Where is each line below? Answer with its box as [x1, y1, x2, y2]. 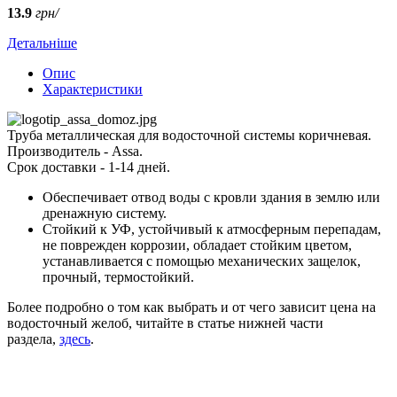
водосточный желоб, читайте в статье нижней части [7, 315, 323, 331]
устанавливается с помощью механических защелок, [43, 253, 361, 269]
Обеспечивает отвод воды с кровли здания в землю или [43, 189, 380, 205]
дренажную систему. [43, 205, 170, 221]
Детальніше [7, 35, 77, 51]
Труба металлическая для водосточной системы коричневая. [7, 127, 371, 143]
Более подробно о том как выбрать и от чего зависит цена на [7, 299, 376, 315]
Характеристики [43, 81, 143, 97]
